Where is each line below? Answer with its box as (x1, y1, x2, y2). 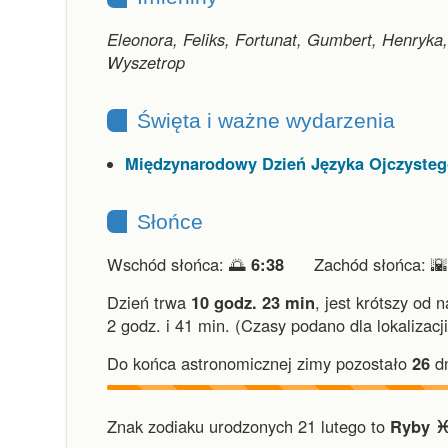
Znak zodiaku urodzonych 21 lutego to (107, 414, 390, 438)
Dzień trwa (107, 290, 191, 314)
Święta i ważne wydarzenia (137, 109, 395, 132)
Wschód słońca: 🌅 (107, 252, 251, 276)
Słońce (137, 210, 203, 233)
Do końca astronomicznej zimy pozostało (107, 351, 412, 375)
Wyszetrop (107, 50, 185, 74)
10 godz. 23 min (191, 290, 315, 314)
